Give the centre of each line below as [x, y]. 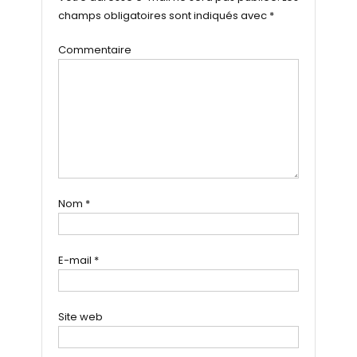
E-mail [76, 260]
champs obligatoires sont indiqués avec [163, 15]
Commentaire [94, 49]
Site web [80, 316]
